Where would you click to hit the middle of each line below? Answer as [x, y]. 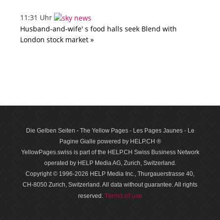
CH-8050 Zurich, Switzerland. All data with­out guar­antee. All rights [110, 185]
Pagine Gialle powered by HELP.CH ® [110, 142]
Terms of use [123, 196]
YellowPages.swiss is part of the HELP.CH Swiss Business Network [110, 152]
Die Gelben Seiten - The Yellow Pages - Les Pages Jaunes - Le [110, 131]
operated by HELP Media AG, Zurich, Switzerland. [110, 163]
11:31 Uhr [37, 18]
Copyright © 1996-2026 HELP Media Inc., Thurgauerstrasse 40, [110, 174]
